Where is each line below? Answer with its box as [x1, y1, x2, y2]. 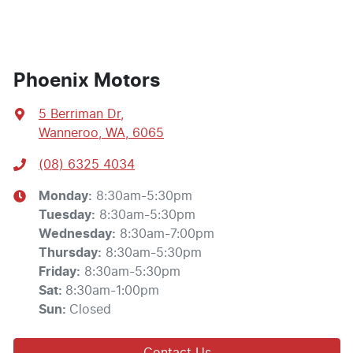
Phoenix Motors [13, 71, 160, 91]
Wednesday [39, 227, 112, 240]
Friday [39, 265, 76, 278]
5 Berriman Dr [39, 107, 121, 121]
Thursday [39, 246, 98, 259]
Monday [39, 189, 88, 203]
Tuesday [39, 208, 91, 221]
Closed [69, 303, 111, 316]
